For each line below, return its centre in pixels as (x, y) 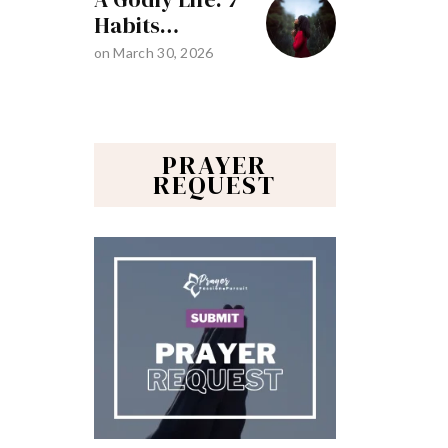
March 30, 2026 (163, 53)
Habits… (136, 25)
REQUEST (215, 185)
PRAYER (215, 165)
